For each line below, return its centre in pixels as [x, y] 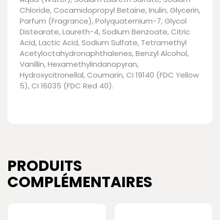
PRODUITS [45, 166]
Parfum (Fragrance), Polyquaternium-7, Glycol [103, 21]
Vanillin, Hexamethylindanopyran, [79, 64]
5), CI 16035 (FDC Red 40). [67, 85]
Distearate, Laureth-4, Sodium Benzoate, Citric [105, 31]
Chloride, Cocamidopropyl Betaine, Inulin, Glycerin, [110, 10]
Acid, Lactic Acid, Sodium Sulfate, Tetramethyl [103, 42]
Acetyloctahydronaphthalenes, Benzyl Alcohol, [104, 53]
